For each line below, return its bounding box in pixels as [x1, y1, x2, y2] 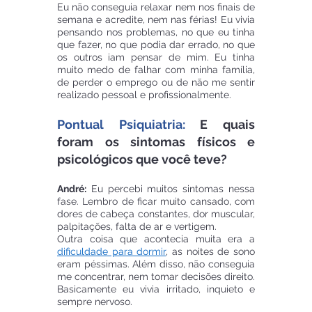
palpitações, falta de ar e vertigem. [57, 221, 217, 233]
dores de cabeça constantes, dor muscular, [57, 208, 255, 220]
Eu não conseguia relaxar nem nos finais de [57, 1, 255, 13]
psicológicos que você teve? [57, 152, 227, 167]
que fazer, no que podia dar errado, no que [57, 39, 255, 51]
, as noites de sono [166, 246, 256, 258]
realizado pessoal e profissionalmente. [57, 89, 231, 101]
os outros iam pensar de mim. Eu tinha [57, 52, 255, 63]
